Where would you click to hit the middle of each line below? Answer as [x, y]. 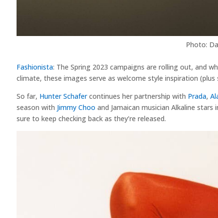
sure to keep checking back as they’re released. [91, 118]
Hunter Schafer [63, 96]
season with [36, 107]
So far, [28, 96]
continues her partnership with [137, 96]
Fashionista [35, 67]
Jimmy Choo [76, 107]
